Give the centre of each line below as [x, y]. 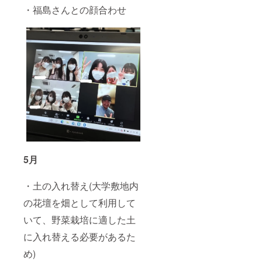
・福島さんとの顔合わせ [75, 10]
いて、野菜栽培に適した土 [80, 220]
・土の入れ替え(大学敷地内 [81, 186]
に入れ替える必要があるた [80, 237]
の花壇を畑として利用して [80, 203]
